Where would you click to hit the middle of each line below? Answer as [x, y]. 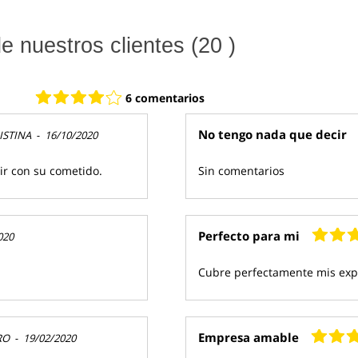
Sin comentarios [241, 170]
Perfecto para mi [249, 235]
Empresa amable [248, 337]
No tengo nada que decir [272, 134]
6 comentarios [165, 97]
